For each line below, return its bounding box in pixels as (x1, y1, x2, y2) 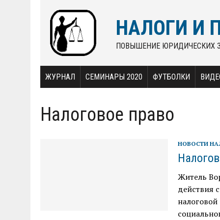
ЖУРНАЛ (45, 72, 75, 82)
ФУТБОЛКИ (153, 72, 190, 82)
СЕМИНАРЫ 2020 (85, 72, 142, 82)
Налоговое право (40, 104, 174, 125)
